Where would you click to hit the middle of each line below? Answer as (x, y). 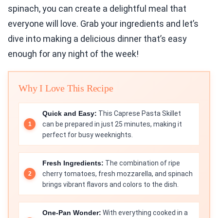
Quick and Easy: (70, 114)
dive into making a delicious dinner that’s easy (97, 39)
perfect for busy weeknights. (88, 135)
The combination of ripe (142, 163)
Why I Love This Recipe (66, 88)
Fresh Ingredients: (73, 163)
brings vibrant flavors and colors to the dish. (110, 185)
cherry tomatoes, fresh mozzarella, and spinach (118, 174)
